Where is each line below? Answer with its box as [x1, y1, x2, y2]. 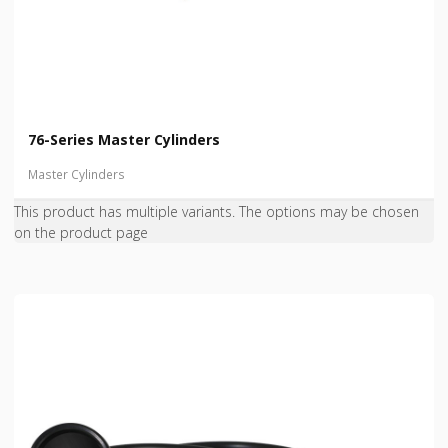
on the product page [14, 223, 148, 243]
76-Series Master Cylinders [28, 129, 220, 149]
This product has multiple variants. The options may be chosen [14, 202, 419, 222]
